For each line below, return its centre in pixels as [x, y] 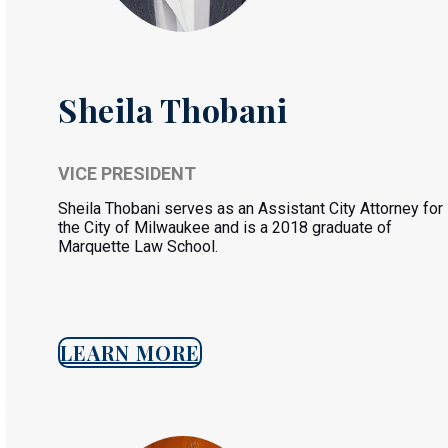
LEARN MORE [130, 352]
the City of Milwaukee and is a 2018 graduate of [225, 227]
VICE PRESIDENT [127, 173]
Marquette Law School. [138, 246]
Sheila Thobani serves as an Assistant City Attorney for [250, 208]
